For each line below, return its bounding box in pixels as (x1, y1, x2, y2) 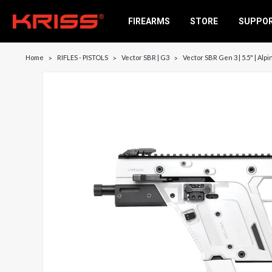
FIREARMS (127, 16, 170, 26)
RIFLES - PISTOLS (57, 53, 108, 61)
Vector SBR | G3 (121, 53, 169, 61)
